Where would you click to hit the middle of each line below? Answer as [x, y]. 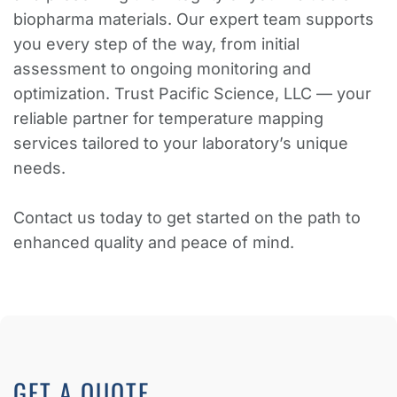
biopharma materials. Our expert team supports [194, 19]
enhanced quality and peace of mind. [154, 242]
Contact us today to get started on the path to [187, 217]
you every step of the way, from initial [156, 43]
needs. [39, 167]
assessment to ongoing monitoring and [162, 68]
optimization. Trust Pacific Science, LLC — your [192, 93]
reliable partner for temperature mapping [168, 118]
